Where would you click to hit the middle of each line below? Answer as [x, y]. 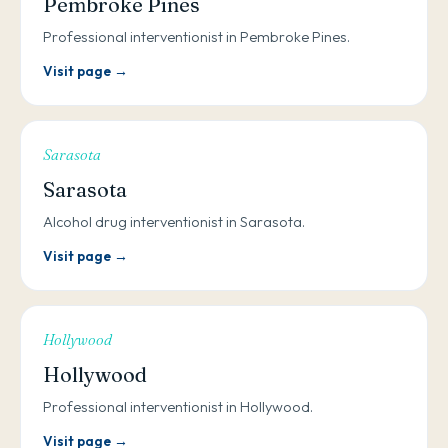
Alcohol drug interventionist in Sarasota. [174, 222]
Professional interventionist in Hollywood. [178, 407]
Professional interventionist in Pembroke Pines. [196, 37]
